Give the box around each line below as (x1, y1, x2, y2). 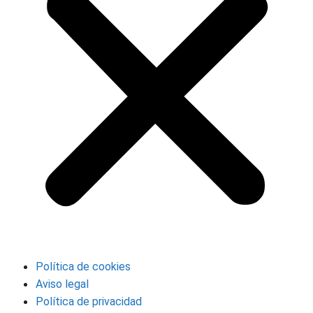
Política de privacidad (36, 294, 142, 308)
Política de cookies (36, 259, 131, 273)
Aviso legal (36, 277, 89, 291)
